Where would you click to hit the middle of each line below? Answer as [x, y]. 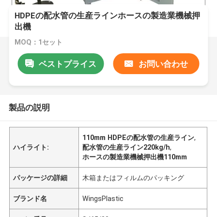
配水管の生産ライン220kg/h [126, 147]
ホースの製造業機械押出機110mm [135, 157]
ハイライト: [31, 147]
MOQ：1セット [39, 42]
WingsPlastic [103, 198]
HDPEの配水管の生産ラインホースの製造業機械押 [108, 16]
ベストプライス [67, 64]
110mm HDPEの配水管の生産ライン [139, 137]
